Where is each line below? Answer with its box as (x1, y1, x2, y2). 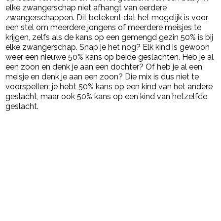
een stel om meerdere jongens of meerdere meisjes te (5, 23, 202, 33)
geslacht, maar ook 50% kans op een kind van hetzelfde (5, 92, 208, 102)
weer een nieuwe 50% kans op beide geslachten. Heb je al (5, 52, 214, 62)
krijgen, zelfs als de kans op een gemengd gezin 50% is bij (5, 33, 214, 42)
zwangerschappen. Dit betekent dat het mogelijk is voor (5, 13, 209, 23)
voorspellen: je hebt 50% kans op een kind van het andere (5, 82, 213, 92)
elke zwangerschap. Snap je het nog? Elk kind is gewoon (5, 42, 210, 52)
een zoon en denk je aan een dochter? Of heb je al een (5, 62, 203, 72)
